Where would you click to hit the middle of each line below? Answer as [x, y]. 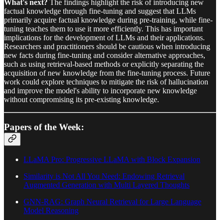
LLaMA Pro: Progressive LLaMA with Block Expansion [112, 160]
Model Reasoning [51, 211]
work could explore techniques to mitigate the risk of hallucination [106, 82]
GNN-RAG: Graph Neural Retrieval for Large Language [112, 202]
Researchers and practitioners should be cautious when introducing [107, 46]
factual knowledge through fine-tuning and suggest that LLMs [100, 11]
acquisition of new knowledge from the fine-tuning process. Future [107, 73]
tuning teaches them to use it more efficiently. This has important [103, 28]
